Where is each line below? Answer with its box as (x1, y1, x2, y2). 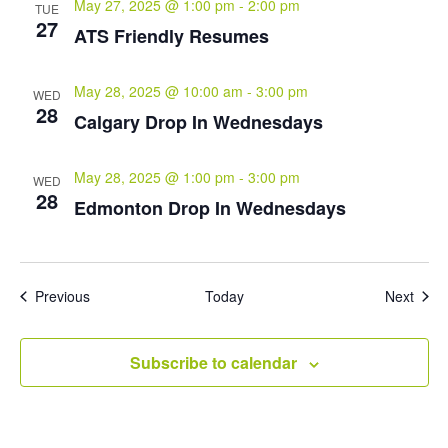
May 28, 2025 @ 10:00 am (73, 81, 243, 101)
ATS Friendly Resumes (73, 23, 269, 49)
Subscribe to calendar (129, 351, 297, 374)
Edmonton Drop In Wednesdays (73, 195, 346, 221)
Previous (34, 286, 90, 306)
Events (88, 285, 132, 305)
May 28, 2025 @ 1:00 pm (73, 167, 235, 187)
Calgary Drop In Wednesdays (73, 109, 323, 135)
